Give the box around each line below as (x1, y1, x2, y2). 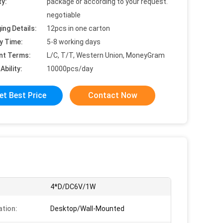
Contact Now (88, 91, 137, 100)
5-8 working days (47, 38, 101, 46)
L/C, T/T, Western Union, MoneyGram (47, 51, 165, 59)
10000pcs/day (47, 65, 93, 73)
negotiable (47, 11, 81, 19)
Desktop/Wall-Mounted (50, 205, 124, 213)
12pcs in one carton (47, 24, 110, 32)
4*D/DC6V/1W (50, 183, 96, 191)
